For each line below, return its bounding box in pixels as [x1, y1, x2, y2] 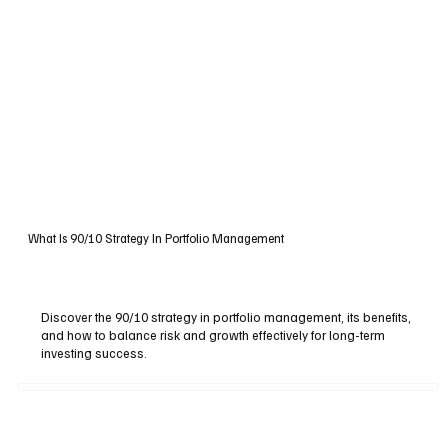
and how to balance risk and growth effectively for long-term [41, 327, 386, 344]
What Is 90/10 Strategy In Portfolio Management [27, 230, 284, 247]
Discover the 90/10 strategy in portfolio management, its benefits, [41, 309, 412, 326]
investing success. [41, 345, 148, 362]
